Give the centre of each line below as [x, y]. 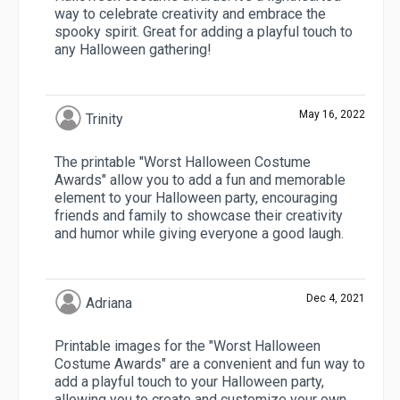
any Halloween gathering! [133, 50]
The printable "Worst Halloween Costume [183, 162]
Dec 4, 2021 [336, 299]
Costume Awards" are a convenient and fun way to [210, 364]
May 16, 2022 [332, 115]
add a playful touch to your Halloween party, [189, 382]
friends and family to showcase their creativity [199, 216]
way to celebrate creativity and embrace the [190, 14]
